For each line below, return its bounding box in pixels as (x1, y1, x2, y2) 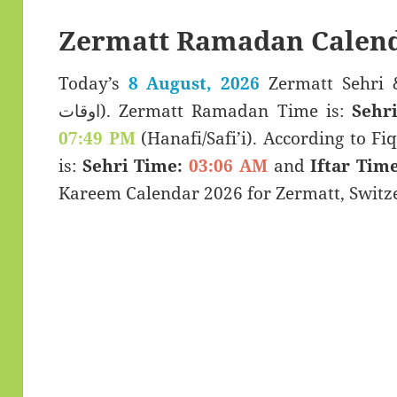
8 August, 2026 (128, 72, 261, 96)
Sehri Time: (82, 154, 183, 178)
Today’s (58, 72, 128, 96)
